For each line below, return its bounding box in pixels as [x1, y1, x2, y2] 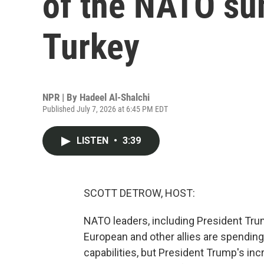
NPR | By [42, 91, 80, 103]
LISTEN [77, 135, 111, 146]
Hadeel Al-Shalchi [80, 91, 150, 103]
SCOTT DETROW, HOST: [84, 187, 195, 199]
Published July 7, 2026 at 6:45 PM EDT [42, 104, 168, 114]
